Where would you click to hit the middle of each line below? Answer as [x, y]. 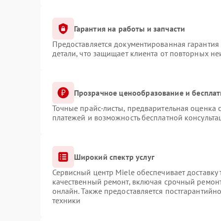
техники [66, 200]
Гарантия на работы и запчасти [129, 28]
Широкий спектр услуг [114, 157]
